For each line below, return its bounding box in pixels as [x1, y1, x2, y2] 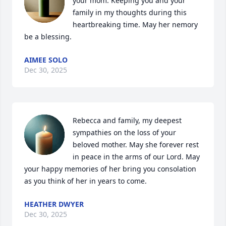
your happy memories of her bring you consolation [24, 164, 196, 174]
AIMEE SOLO [24, 55, 68, 65]
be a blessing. [24, 32, 72, 41]
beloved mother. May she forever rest [73, 140, 199, 149]
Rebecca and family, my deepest [73, 116, 182, 125]
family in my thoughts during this [73, 8, 187, 17]
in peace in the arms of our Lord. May [73, 152, 200, 161]
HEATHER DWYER [24, 199, 84, 209]
